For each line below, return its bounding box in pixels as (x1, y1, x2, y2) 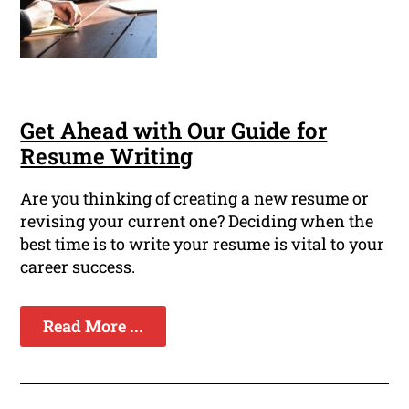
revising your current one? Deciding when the (20, 210, 374, 233)
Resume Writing (20, 142, 194, 172)
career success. (20, 256, 136, 278)
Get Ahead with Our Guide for (20, 116, 328, 146)
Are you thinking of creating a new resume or (20, 187, 370, 210)
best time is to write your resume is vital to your (20, 233, 385, 256)
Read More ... (43, 315, 144, 338)
